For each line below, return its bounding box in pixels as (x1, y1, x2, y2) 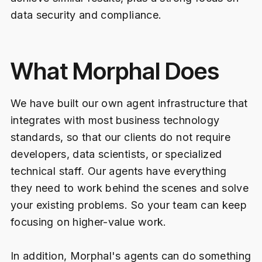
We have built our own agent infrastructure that (10, 96, 248, 109)
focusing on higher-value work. (10, 215, 167, 228)
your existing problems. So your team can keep (10, 198, 247, 211)
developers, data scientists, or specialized (10, 147, 222, 160)
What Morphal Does (10, 56, 219, 85)
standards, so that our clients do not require (10, 130, 231, 143)
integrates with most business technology (10, 113, 220, 126)
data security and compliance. (10, 8, 162, 21)
